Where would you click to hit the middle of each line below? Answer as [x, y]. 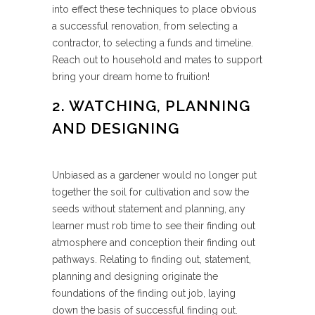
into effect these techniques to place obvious [154, 9]
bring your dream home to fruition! [131, 77]
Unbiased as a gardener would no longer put [154, 175]
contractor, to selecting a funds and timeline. [153, 43]
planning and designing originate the [135, 276]
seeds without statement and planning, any [149, 209]
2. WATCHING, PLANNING [151, 106]
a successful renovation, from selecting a [145, 26]
